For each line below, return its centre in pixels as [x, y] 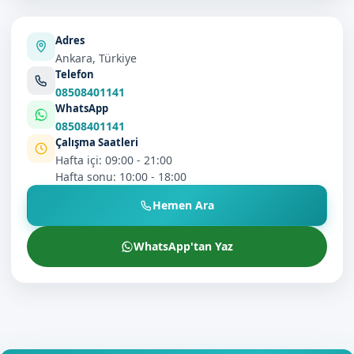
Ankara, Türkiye [96, 58]
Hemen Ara [183, 205]
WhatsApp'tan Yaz [183, 246]
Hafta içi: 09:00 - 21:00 [114, 160]
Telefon [75, 74]
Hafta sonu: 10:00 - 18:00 [121, 177]
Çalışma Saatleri [97, 142]
